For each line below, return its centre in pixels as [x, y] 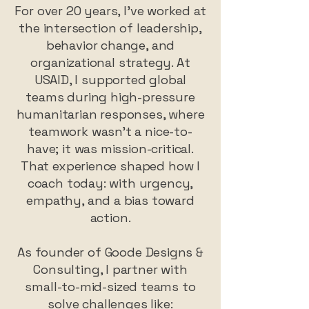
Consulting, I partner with [110, 269]
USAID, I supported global [110, 80]
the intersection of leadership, [110, 28]
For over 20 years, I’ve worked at [110, 11]
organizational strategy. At [110, 62]
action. [110, 218]
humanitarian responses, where [110, 114]
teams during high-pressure [110, 97]
